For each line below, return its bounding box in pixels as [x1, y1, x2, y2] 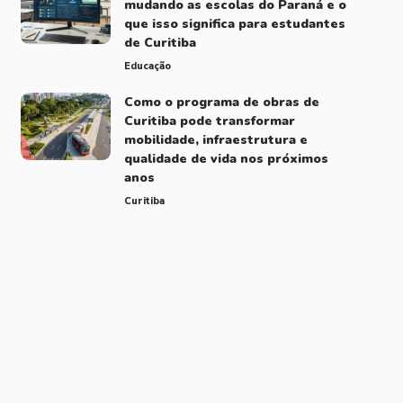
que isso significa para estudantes [123, 14, 345, 32]
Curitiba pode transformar [123, 112, 295, 130]
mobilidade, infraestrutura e [123, 130, 308, 148]
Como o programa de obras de [123, 93, 319, 111]
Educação [123, 58, 171, 73]
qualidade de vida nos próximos [123, 149, 328, 167]
